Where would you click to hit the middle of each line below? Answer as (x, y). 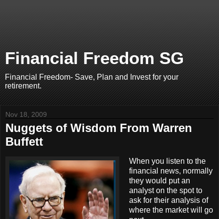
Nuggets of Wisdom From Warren (99, 128)
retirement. (23, 86)
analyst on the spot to (166, 190)
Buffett (24, 142)
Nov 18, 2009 (26, 114)
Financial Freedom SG (94, 58)
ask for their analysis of (169, 200)
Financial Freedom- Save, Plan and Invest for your (92, 77)
